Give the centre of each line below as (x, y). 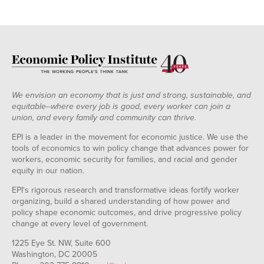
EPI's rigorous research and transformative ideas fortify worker (126, 190)
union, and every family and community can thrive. (104, 117)
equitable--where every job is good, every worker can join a (121, 106)
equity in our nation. (48, 170)
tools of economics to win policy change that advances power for (130, 148)
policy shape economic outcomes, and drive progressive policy (127, 212)
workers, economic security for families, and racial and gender (125, 159)
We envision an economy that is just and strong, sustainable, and (131, 95)
